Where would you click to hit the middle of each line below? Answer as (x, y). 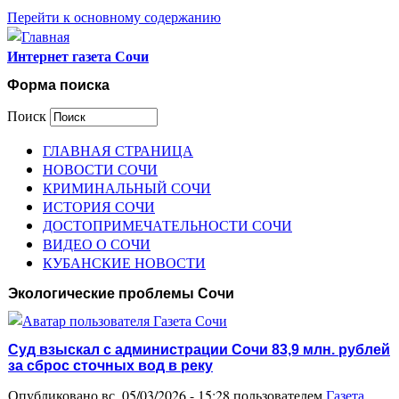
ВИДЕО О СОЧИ (97, 243)
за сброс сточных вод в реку (110, 365)
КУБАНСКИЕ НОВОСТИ (124, 262)
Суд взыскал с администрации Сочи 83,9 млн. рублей (199, 349)
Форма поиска (58, 85)
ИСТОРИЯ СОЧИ (99, 206)
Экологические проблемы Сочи (121, 293)
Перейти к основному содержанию (114, 16)
